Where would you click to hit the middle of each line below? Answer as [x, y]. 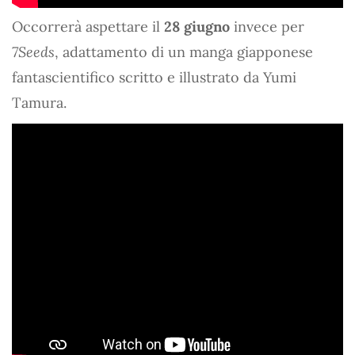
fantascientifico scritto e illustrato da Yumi [154, 77]
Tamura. [39, 102]
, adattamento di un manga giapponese [184, 52]
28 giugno [197, 26]
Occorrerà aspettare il [88, 26]
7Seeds [33, 52]
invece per [267, 26]
